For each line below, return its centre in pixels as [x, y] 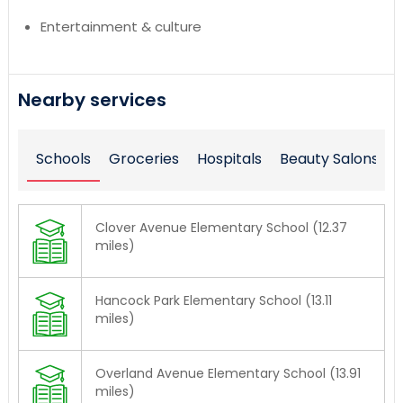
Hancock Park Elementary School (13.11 [213, 301]
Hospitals [229, 159]
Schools [63, 159]
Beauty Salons [329, 159]
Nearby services [92, 100]
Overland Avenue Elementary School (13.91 [228, 374]
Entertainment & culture [121, 27]
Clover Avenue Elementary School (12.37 [221, 228]
